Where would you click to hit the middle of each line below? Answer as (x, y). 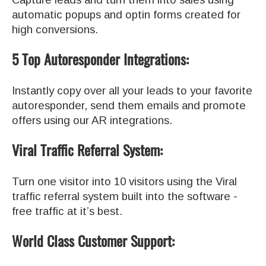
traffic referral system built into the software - (125, 197)
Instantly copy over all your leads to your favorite (132, 91)
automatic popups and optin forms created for (126, 15)
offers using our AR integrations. (92, 121)
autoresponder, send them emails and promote (129, 106)
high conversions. (55, 30)
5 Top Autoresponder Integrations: (100, 59)
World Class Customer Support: (93, 241)
